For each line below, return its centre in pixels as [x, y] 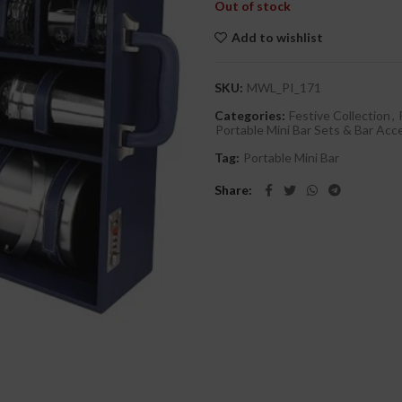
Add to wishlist [277, 37]
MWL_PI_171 [284, 87]
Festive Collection [340, 115]
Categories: [251, 115]
